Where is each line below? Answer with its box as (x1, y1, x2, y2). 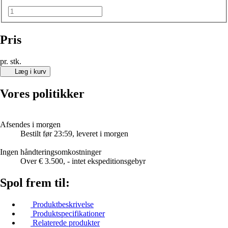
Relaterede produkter (33, 218, 100, 227)
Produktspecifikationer (33, 209, 105, 218)
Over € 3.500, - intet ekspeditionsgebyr (20, 156, 146, 165)
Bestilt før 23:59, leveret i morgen (20, 129, 128, 138)
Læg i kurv (14, 67, 46, 75)
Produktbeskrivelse (33, 199, 94, 209)
